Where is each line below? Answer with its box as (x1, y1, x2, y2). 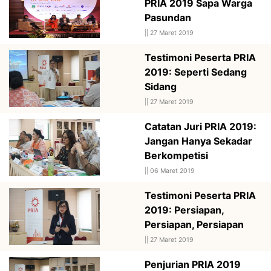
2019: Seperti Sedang (145, 65, 247, 78)
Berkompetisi (145, 149, 208, 162)
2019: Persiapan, (145, 203, 224, 216)
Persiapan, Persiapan (145, 218, 244, 230)
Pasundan (145, 11, 191, 24)
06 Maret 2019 (150, 166, 195, 175)
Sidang (145, 80, 177, 93)
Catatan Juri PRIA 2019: (145, 120, 256, 132)
